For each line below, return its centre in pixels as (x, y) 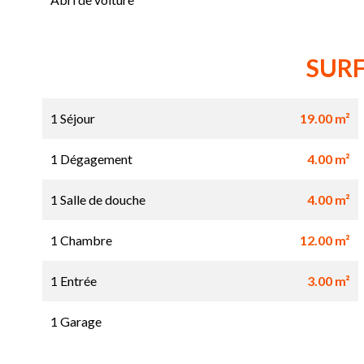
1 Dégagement (91, 159)
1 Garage (76, 322)
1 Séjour (73, 119)
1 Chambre (81, 240)
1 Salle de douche (98, 200)
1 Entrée (74, 281)
